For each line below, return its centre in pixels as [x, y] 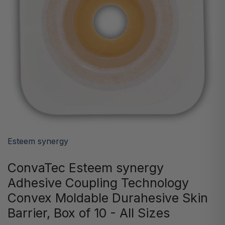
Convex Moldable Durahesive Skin [108, 198]
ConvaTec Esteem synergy [86, 168]
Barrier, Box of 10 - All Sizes [89, 213]
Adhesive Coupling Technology [98, 183]
